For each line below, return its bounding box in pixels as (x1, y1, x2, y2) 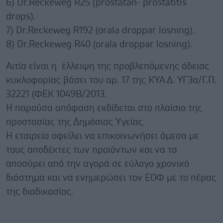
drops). (6, 11, 35, 21)
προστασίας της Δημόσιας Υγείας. (6, 117, 145, 127)
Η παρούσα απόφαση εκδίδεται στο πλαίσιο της (6, 103, 202, 113)
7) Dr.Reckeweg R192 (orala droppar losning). (6, 25, 195, 35)
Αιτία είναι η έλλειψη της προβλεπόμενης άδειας (6, 61, 209, 71)
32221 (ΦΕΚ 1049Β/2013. (6, 89, 107, 99)
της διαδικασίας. (6, 187, 73, 197)
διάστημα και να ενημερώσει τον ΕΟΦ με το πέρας (6, 173, 216, 183)
